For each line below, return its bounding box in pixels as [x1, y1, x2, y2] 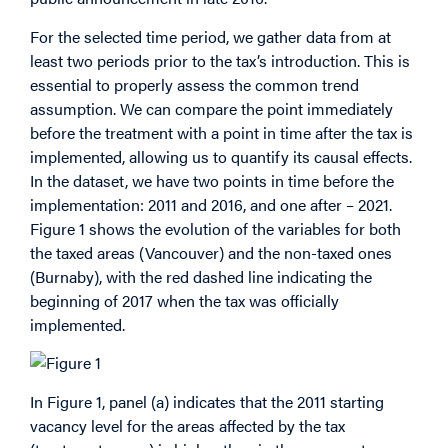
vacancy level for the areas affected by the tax [30, 413, 345, 437]
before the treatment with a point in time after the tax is [30, 121, 413, 145]
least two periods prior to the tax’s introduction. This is [30, 49, 410, 73]
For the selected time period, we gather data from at [30, 25, 391, 49]
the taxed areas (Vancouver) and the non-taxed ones [30, 241, 392, 265]
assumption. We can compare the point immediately [30, 97, 393, 121]
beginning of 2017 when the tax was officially [30, 289, 339, 313]
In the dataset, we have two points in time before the [30, 169, 394, 193]
